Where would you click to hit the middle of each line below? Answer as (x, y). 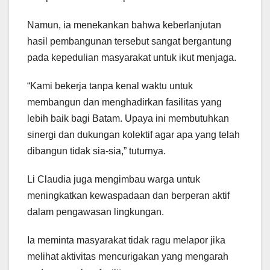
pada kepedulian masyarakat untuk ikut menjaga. (132, 57)
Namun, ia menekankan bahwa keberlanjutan (124, 25)
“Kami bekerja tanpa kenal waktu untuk (110, 86)
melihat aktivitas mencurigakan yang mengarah (128, 256)
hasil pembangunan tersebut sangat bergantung (129, 41)
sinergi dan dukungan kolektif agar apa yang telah (133, 134)
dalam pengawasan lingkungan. (96, 212)
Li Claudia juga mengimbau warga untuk (114, 179)
